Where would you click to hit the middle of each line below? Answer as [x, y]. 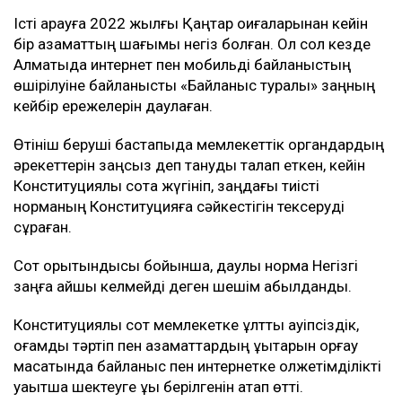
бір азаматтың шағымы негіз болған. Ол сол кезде [192, 44]
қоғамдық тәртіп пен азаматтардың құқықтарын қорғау [186, 346]
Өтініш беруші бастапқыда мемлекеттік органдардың [199, 145]
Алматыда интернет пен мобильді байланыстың [182, 65]
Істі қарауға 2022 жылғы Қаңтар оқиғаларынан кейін [191, 24]
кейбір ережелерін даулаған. [113, 106]
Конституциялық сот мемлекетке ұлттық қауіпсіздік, [186, 325]
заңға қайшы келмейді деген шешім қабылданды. [183, 287]
